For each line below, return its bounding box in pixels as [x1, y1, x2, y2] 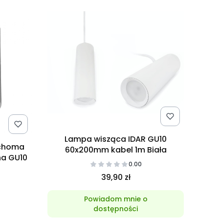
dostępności [93, 204, 138, 214]
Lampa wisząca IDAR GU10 [65, 133, 167, 145]
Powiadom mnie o [84, 194, 148, 204]
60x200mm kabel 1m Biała [65, 144, 167, 156]
